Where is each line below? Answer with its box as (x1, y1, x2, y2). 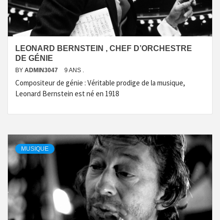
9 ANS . (64, 67, 84, 74)
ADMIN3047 (25, 67, 59, 74)
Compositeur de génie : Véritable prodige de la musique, (15, 78, 185, 87)
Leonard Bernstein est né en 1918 (15, 89, 119, 98)
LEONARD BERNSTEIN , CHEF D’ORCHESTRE (15, 44, 192, 53)
